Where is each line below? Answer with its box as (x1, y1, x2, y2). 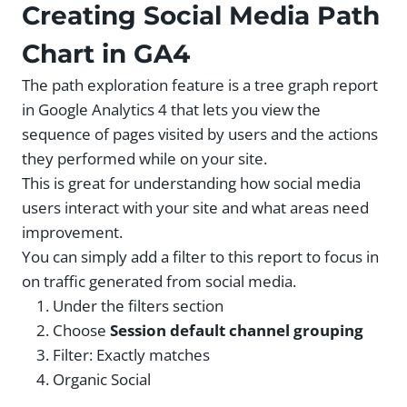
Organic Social (53, 369, 151, 391)
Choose (53, 320, 110, 342)
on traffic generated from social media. (22, 271, 296, 293)
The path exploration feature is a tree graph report (22, 74, 378, 96)
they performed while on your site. (22, 148, 267, 170)
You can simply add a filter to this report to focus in (22, 246, 379, 268)
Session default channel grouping (110, 320, 363, 342)
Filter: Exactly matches (53, 344, 210, 366)
